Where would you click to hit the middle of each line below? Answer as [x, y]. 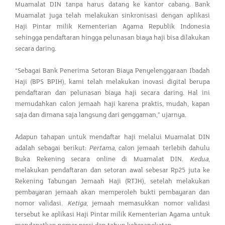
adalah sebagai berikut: [52, 148]
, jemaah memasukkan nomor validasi [148, 203]
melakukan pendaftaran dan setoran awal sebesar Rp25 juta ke [113, 170]
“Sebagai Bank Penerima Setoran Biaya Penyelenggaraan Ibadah [113, 71]
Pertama [101, 148]
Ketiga [77, 203]
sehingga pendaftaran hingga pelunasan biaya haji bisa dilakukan [113, 37]
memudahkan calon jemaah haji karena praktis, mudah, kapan [113, 104]
